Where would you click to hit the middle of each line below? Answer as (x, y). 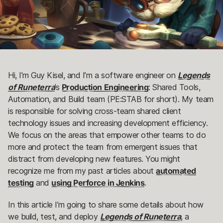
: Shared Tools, (174, 87)
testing (21, 183)
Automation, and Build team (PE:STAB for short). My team (111, 99)
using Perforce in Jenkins (98, 183)
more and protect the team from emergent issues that (103, 147)
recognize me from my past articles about (82, 171)
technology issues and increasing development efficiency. (108, 123)
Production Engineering (105, 87)
